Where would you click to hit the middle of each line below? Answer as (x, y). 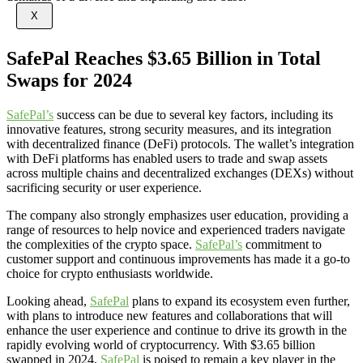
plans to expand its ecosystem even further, (239, 301)
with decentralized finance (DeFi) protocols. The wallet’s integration (180, 143)
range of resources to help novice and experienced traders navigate (176, 229)
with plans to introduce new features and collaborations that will (169, 315)
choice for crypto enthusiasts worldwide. (110, 273)
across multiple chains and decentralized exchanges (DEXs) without (180, 173)
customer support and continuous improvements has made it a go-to (178, 258)
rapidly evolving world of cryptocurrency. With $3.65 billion (161, 344)
